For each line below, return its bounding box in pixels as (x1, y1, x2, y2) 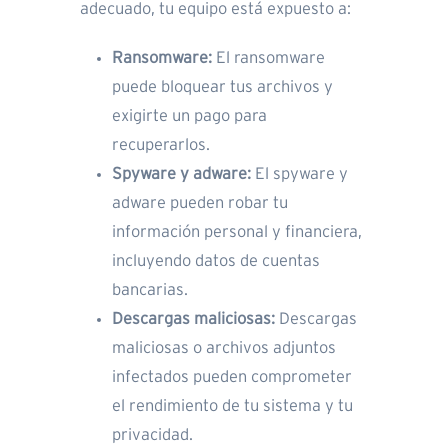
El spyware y (251, 166, 348, 183)
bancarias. (112, 282, 188, 299)
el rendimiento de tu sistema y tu (112, 398, 353, 415)
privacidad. (112, 427, 193, 444)
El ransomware (212, 50, 325, 67)
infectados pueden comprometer (112, 369, 352, 386)
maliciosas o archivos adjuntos (112, 340, 336, 357)
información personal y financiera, (112, 224, 362, 241)
